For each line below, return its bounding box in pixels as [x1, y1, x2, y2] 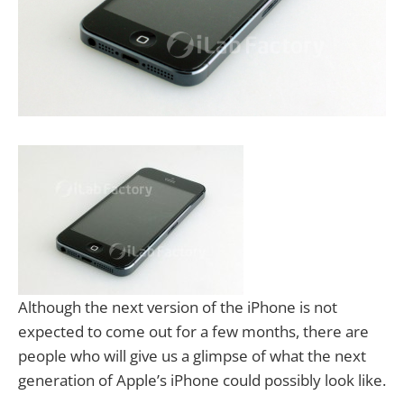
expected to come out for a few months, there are [18, 320, 369, 342]
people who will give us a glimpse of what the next [18, 344, 366, 366]
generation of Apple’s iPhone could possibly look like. [18, 369, 386, 390]
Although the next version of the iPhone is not [18, 296, 337, 317]
